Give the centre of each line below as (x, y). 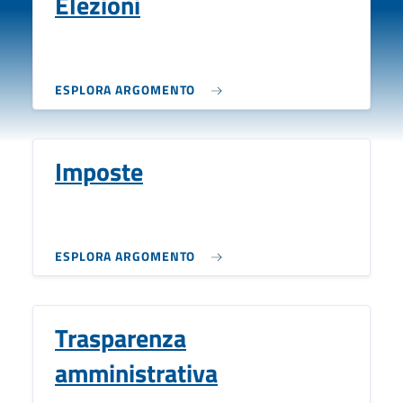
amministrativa (136, 373)
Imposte (99, 171)
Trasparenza (121, 338)
